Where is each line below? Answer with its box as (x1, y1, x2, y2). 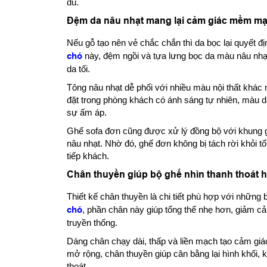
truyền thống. (67, 217, 117, 228)
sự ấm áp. (67, 107, 107, 117)
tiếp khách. (67, 150, 109, 161)
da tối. (67, 63, 90, 74)
